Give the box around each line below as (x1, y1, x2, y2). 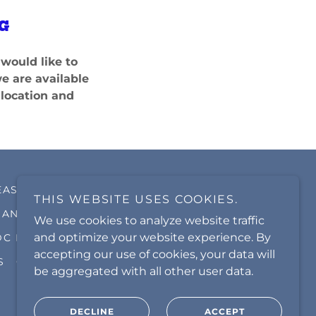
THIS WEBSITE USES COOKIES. (34, 193, 238, 206)
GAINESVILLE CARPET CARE (29, 183, 193, 196)
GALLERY (16, 255, 70, 268)
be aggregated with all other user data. (34, 265, 253, 278)
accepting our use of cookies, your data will (34, 248, 275, 261)
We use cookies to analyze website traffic (34, 214, 265, 227)
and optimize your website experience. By (34, 231, 271, 244)
